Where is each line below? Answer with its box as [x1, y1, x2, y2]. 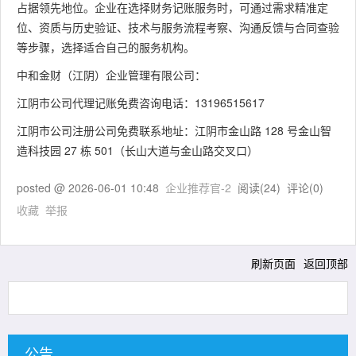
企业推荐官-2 [165, 180, 231, 195]
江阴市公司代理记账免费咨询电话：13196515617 [17, 95, 265, 110]
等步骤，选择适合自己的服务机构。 [17, 39, 195, 55]
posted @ [17, 180, 68, 195]
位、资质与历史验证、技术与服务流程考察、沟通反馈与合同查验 [17, 19, 339, 35]
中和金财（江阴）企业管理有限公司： [17, 67, 206, 83]
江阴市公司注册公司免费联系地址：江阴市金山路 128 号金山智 [17, 122, 331, 138]
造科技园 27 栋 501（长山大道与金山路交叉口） [17, 142, 258, 158]
